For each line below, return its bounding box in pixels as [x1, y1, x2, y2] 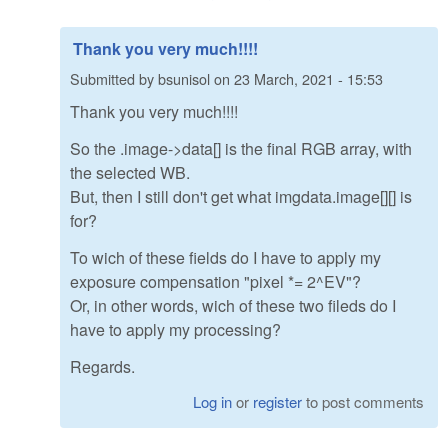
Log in [193, 391, 233, 413]
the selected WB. [70, 161, 190, 185]
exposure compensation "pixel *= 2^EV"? [70, 269, 361, 293]
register [253, 391, 303, 413]
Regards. [70, 354, 135, 378]
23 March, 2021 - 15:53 [234, 67, 383, 89]
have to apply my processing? [70, 317, 281, 341]
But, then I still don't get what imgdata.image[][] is [70, 185, 412, 209]
